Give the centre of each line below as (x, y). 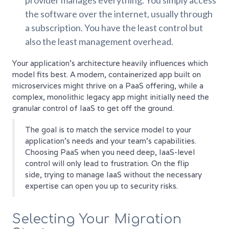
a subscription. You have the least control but (114, 28)
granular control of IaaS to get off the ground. (93, 108)
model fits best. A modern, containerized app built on (107, 75)
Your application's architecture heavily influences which (110, 63)
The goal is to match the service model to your (108, 130)
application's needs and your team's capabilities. (111, 141)
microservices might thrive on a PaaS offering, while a (108, 86)
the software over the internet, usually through (119, 14)
